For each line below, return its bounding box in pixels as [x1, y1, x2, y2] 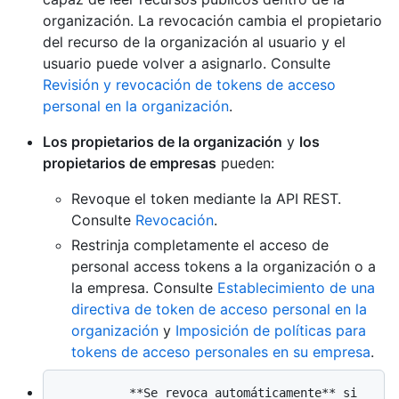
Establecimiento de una [217, 279, 375, 297]
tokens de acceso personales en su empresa [71, 343, 370, 362]
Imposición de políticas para [175, 322, 366, 340]
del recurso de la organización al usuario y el [43, 33, 346, 52]
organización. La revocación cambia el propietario [43, 12, 382, 30]
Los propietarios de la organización [43, 133, 282, 151]
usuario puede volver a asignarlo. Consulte [43, 54, 330, 73]
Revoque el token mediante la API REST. [71, 190, 341, 208]
